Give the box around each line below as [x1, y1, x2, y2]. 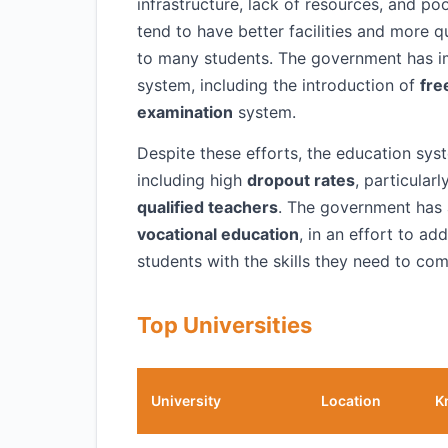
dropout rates [247, 170, 355, 190]
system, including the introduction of [137, 75, 420, 95]
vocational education [137, 224, 299, 244]
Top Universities [137, 312, 312, 338]
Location [321, 392, 381, 409]
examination [137, 102, 233, 122]
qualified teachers [137, 197, 278, 217]
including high [137, 170, 247, 190]
